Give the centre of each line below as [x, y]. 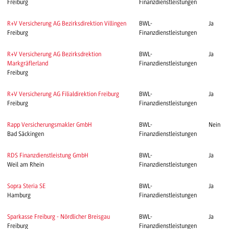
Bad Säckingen [26, 134]
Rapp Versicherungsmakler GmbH [50, 125]
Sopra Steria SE [26, 186]
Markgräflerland [28, 64]
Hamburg [19, 196]
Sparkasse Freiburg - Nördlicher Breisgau [59, 217]
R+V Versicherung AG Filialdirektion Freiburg [63, 94]
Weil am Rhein [26, 165]
